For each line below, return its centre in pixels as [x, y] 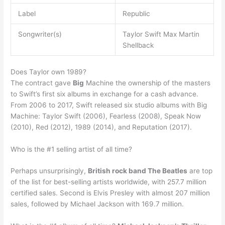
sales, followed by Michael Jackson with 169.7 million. [97, 204]
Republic [136, 14]
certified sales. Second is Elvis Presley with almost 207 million [110, 193]
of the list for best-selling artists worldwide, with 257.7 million [109, 182]
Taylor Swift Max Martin [161, 34]
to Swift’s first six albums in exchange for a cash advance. [105, 94]
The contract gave [42, 83]
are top [200, 171]
